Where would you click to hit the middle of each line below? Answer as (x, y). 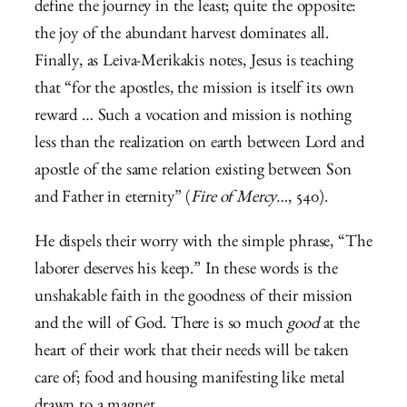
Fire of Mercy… (240, 200)
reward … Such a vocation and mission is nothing (193, 118)
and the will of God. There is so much (161, 326)
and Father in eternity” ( (113, 200)
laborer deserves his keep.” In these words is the (186, 272)
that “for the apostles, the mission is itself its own (195, 91)
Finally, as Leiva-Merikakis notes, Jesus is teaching (194, 64)
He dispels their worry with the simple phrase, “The (203, 244)
